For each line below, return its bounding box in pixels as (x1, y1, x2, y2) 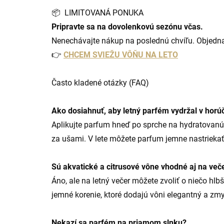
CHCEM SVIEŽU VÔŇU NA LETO (63, 50, 178, 60)
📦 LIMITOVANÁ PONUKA (51, 8, 143, 18)
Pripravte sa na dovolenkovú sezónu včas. (51, 22, 203, 32)
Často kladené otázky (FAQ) (51, 78, 149, 88)
